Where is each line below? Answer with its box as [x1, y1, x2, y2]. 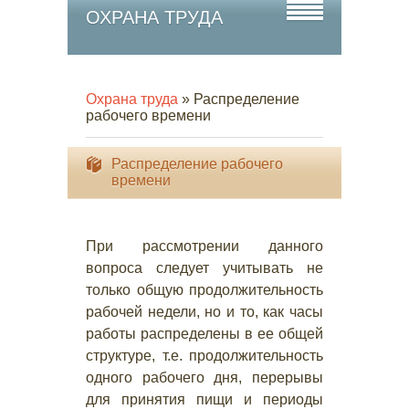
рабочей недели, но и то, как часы [86, 304, 323, 320]
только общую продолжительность [86, 282, 323, 298]
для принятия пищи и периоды [86, 392, 323, 407]
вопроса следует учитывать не [86, 260, 323, 276]
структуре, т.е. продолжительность [86, 348, 323, 363]
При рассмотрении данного [86, 238, 323, 254]
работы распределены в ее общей [86, 326, 323, 341]
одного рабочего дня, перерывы [86, 370, 323, 385]
